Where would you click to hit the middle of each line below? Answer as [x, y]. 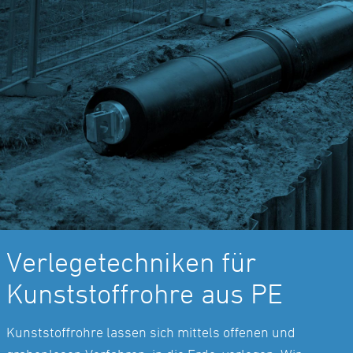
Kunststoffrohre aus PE [145, 293]
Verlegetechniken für [131, 262]
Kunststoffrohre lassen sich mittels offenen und [151, 332]
